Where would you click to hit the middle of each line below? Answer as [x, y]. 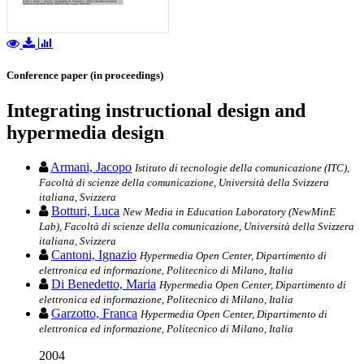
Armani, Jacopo [91, 167]
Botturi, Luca [85, 211]
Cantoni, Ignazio [94, 255]
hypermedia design [85, 133]
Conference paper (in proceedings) [85, 76]
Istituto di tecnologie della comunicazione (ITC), [242, 168]
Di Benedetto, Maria [104, 284]
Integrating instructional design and [156, 111]
